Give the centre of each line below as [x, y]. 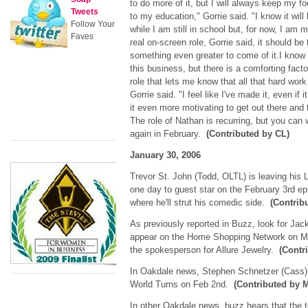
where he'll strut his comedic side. [200, 202]
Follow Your [93, 24]
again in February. [168, 134]
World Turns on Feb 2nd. [181, 284]
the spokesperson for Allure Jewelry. [204, 250]
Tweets [85, 12]
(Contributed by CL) [247, 134]
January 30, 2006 [165, 155]
